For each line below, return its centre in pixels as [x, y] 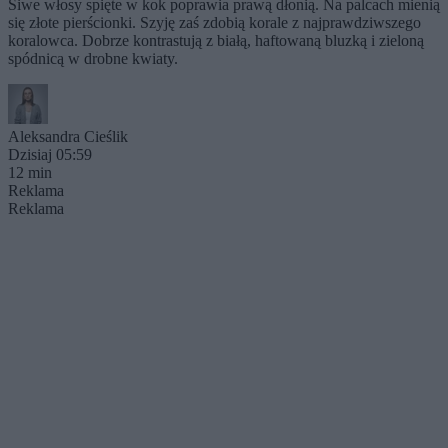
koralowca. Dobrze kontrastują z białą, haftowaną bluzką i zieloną [216, 40]
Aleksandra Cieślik [68, 136]
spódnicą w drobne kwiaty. [93, 58]
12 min [30, 172]
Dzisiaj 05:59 [50, 154]
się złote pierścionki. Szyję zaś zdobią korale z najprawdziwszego [214, 22]
